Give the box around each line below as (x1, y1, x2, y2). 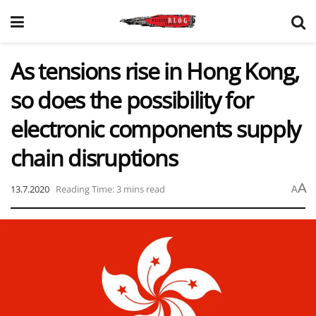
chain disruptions (11, 142, 178, 173)
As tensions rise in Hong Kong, (11, 56, 299, 86)
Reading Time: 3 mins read (56, 182, 165, 195)
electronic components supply (11, 114, 301, 144)
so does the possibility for (11, 85, 253, 115)
